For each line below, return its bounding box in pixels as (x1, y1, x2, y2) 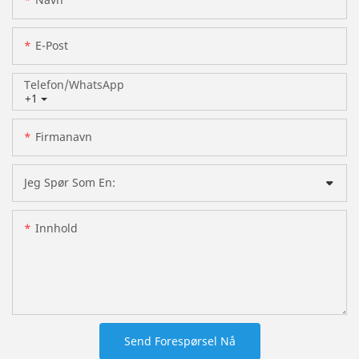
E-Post (35, 38, 68, 54)
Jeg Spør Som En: (24, 175, 115, 191)
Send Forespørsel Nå (123, 333, 236, 349)
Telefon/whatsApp (24, 77, 124, 93)
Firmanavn (35, 129, 92, 145)
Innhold (35, 220, 78, 236)
